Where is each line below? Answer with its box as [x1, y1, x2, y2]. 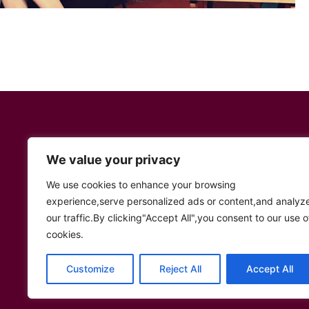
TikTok [136, 212, 186, 233]
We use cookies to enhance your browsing [46, 179, 236, 190]
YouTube [86, 212, 153, 233]
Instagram [119, 212, 199, 233]
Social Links [70, 179, 132, 193]
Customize [66, 263, 114, 275]
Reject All [159, 263, 201, 275]
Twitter [70, 212, 126, 233]
